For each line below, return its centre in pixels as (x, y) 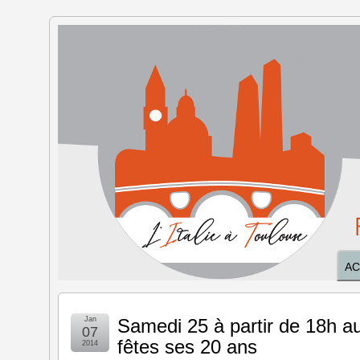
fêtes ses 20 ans (187, 347)
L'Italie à (121, 55)
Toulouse (127, 93)
